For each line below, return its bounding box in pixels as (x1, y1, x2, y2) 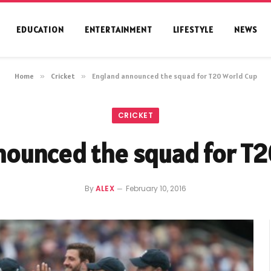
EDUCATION (16, 24, 64, 35)
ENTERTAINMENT (84, 24, 152, 35)
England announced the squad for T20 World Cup (91, 71, 257, 80)
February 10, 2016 (126, 183, 187, 194)
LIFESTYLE (172, 24, 214, 35)
